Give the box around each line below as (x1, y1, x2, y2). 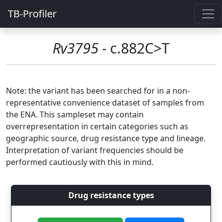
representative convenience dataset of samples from (6, 97, 204, 108)
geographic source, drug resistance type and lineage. (6, 133, 206, 144)
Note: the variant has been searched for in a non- (6, 85, 190, 96)
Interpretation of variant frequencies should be (6, 145, 183, 156)
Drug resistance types (68, 190, 154, 201)
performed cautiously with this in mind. (6, 157, 154, 167)
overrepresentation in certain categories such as (6, 121, 188, 132)
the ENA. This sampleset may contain (6, 109, 144, 120)
